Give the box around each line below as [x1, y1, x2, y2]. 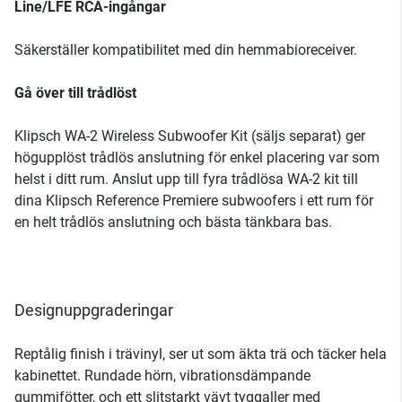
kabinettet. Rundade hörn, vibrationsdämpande [14, 367, 310, 384]
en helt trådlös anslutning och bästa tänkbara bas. [14, 214, 332, 231]
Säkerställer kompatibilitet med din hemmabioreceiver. [14, 41, 357, 58]
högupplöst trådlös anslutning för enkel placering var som [14, 149, 380, 166]
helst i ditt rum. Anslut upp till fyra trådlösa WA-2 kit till [14, 170, 358, 188]
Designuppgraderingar [14, 301, 173, 319]
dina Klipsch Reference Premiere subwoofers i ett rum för [14, 192, 373, 209]
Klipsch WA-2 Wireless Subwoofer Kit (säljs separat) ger [14, 127, 365, 144]
